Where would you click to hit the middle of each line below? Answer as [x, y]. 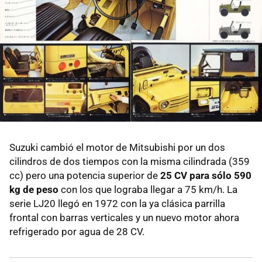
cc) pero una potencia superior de [85, 176]
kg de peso [34, 190]
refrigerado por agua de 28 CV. [77, 232]
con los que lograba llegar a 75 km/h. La [148, 190]
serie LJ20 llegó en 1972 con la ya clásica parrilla [117, 204]
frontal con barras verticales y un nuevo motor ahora [124, 218]
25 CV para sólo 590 [206, 176]
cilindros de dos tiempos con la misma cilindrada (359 [130, 162]
